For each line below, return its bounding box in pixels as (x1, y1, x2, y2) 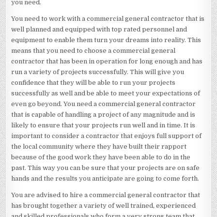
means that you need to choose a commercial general (11, 46, 176, 54)
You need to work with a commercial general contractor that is (11, 15, 205, 22)
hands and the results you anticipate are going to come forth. (11, 174, 200, 182)
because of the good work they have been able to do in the (11, 153, 191, 161)
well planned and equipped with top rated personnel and (11, 25, 187, 33)
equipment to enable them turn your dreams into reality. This (11, 36, 201, 44)
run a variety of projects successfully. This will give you (11, 68, 185, 76)
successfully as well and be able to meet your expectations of (11, 89, 201, 97)
